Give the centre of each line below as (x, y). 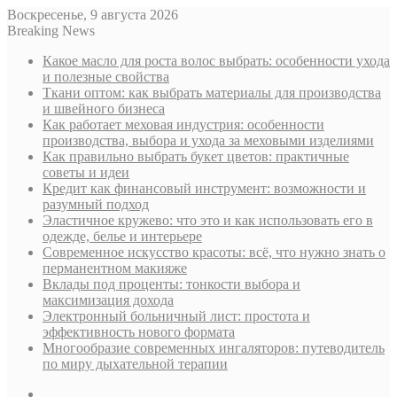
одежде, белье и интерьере (122, 236)
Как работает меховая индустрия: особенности (183, 125)
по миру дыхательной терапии (135, 364)
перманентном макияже (115, 268)
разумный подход (96, 204)
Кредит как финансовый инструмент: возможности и (204, 188)
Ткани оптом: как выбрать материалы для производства (212, 93)
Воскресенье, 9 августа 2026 (93, 15)
